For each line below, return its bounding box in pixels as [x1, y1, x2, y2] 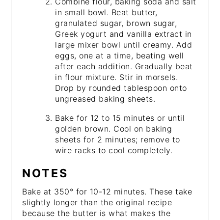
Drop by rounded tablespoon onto [55, 82, 187, 93]
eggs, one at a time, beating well [55, 50, 184, 60]
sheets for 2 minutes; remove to [55, 134, 180, 144]
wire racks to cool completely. [55, 145, 173, 155]
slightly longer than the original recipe [22, 197, 172, 207]
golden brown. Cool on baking [55, 123, 172, 134]
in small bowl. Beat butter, [55, 7, 158, 17]
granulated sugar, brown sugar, [55, 18, 177, 28]
